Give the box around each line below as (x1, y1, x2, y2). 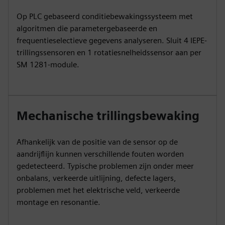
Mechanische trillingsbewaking (17, 108, 199, 123)
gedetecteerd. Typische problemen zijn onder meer (17, 161, 194, 171)
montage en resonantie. (17, 197, 100, 207)
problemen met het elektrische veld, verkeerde (17, 185, 180, 195)
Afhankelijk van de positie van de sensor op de (17, 137, 178, 147)
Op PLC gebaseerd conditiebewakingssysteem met (17, 12, 193, 21)
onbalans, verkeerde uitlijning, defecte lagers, (17, 173, 176, 183)
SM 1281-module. (17, 60, 79, 69)
